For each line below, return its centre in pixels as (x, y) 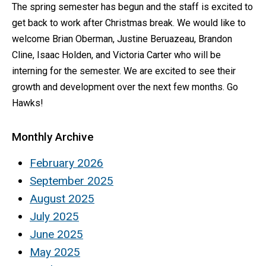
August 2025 (62, 198)
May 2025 (55, 252)
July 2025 (54, 216)
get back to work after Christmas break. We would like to (129, 23)
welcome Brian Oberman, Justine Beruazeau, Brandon (122, 39)
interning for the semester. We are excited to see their (124, 71)
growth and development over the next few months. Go (125, 87)
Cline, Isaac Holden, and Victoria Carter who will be (116, 55)
